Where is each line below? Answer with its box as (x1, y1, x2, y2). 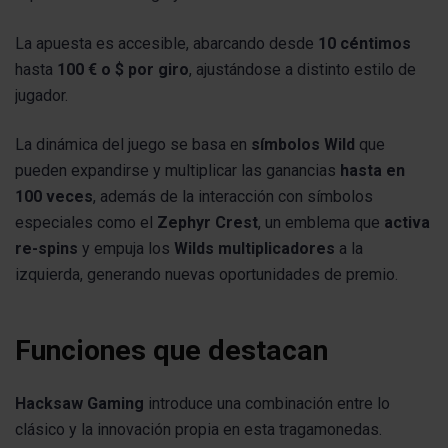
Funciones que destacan (15, 334, 328, 368)
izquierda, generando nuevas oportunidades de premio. (15, 264, 398, 284)
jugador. (15, 85, 68, 105)
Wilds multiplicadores (174, 238, 335, 258)
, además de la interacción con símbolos (93, 186, 373, 206)
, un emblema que (258, 212, 384, 232)
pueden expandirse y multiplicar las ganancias (15, 160, 340, 180)
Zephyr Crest (157, 212, 258, 232)
